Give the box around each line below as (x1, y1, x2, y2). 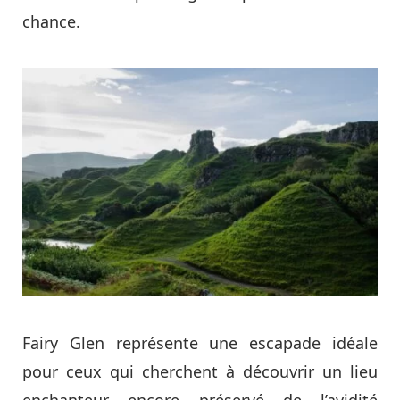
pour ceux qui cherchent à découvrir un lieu (22, 360, 378, 382)
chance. (22, 11, 80, 33)
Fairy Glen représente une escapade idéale (22, 331, 378, 354)
